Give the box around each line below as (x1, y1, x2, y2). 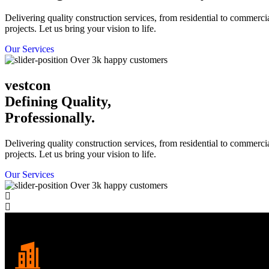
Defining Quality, (5, 94, 111, 110)
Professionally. (5, 110, 95, 126)
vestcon (5, 77, 50, 94)
